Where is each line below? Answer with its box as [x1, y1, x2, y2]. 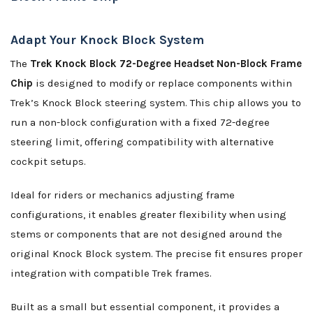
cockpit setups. [10, 155, 86, 168]
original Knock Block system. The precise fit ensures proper [10, 247, 303, 261]
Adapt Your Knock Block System [10, 32, 204, 48]
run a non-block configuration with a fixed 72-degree [10, 116, 270, 129]
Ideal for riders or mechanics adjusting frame [10, 189, 235, 202]
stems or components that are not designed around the [10, 228, 282, 241]
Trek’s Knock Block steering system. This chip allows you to [10, 96, 301, 110]
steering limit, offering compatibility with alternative [10, 136, 274, 149]
